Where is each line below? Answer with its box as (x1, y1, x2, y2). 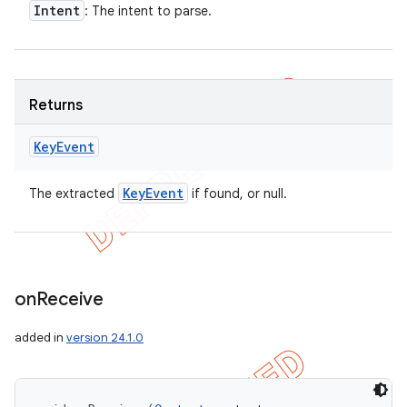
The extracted (29, 185, 118, 202)
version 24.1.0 (66, 330, 144, 345)
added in (15, 330, 66, 345)
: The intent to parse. (84, 3, 212, 19)
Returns (29, 96, 83, 114)
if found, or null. (188, 185, 287, 202)
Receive (35, 288, 104, 311)
